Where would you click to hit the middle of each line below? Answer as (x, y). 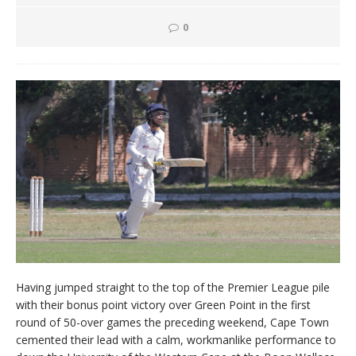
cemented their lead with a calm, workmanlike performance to (176, 340)
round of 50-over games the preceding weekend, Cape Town (172, 323)
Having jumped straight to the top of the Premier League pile (173, 288)
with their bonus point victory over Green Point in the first (163, 305)
